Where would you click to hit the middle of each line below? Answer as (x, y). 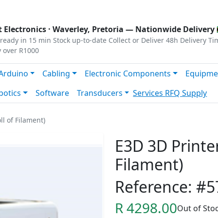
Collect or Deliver (136, 40)
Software (52, 93)
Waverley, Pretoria (88, 29)
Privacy (18, 8)
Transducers (100, 93)
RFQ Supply (186, 93)
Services (149, 93)
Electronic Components (128, 73)
